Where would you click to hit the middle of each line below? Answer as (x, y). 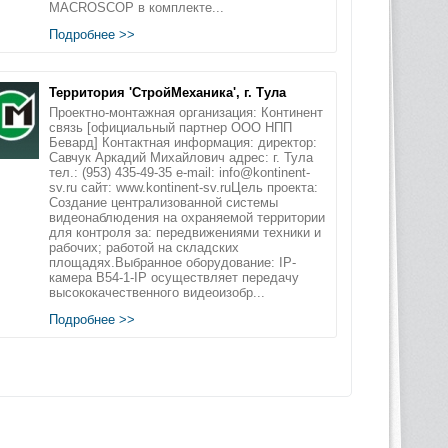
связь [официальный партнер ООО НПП (170, 127)
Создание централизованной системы (163, 202)
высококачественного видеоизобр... (156, 292)
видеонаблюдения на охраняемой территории (186, 217)
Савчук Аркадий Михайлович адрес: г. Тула (180, 157)
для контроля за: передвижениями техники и (184, 232)
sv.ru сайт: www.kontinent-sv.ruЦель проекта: (183, 187)
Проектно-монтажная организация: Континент (185, 112)
